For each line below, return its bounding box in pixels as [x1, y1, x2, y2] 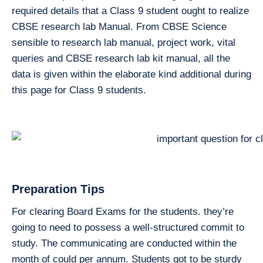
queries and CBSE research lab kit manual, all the [12, 52, 230, 64]
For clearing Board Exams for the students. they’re [12, 205, 234, 217]
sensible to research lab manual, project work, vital [12, 36, 235, 48]
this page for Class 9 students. [12, 84, 146, 96]
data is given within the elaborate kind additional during [12, 68, 251, 80]
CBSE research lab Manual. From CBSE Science [12, 21, 227, 32]
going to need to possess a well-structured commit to [12, 221, 244, 233]
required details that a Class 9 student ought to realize [12, 5, 249, 16]
